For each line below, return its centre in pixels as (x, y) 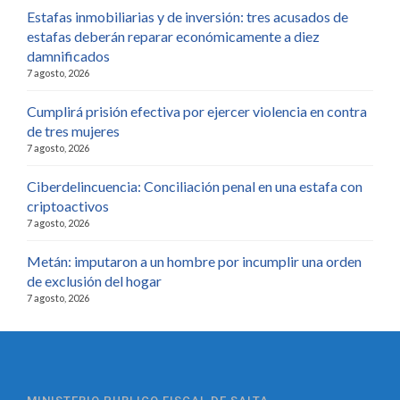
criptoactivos (68, 206)
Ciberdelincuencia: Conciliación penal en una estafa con (195, 186)
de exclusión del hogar (94, 281)
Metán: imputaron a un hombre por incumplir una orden (194, 261)
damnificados (68, 56)
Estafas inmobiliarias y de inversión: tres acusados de (187, 17)
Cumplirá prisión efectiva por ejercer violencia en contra (197, 111)
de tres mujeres (73, 131)
